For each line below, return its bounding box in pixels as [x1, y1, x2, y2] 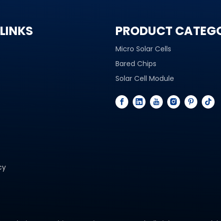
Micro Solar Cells [115, 44, 171, 54]
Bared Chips [115, 59, 156, 69]
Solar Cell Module [115, 74, 174, 83]
